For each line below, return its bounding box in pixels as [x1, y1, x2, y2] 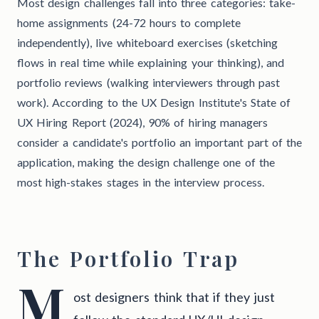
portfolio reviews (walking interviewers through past [17, 75, 281, 89]
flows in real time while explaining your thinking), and [17, 55, 284, 69]
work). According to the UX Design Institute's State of [17, 95, 291, 109]
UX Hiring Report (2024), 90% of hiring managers [17, 115, 268, 129]
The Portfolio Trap [17, 244, 239, 273]
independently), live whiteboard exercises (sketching [17, 35, 278, 49]
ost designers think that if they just [73, 288, 275, 305]
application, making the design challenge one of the [17, 155, 275, 169]
